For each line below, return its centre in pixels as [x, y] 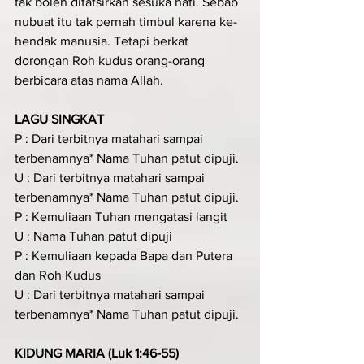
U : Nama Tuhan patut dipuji [93, 236]
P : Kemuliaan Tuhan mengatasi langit [121, 216]
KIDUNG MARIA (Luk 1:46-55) [97, 353]
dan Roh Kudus [58, 275]
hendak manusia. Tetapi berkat [103, 41]
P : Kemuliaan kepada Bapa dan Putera [125, 255]
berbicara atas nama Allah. [89, 80]
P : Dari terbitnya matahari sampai [110, 138]
